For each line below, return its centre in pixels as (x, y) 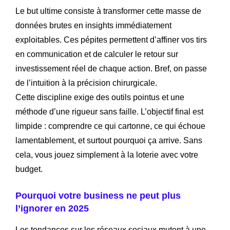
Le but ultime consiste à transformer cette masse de (108, 11)
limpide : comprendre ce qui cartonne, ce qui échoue (110, 126)
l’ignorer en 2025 (52, 208)
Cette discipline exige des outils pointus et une (100, 97)
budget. (29, 169)
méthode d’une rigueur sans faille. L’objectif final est (109, 111)
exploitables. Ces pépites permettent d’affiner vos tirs (111, 40)
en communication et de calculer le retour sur (97, 54)
